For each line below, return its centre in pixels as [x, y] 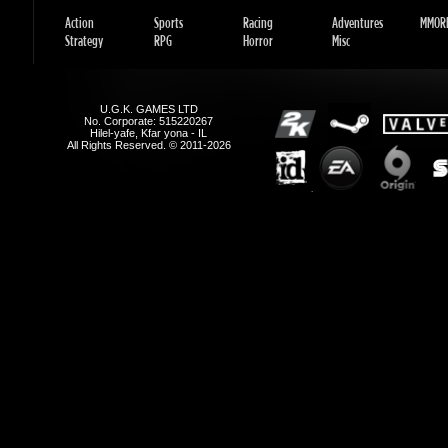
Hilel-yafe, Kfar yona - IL [146, 25]
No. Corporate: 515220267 [146, 13]
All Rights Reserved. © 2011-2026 [146, 36]
